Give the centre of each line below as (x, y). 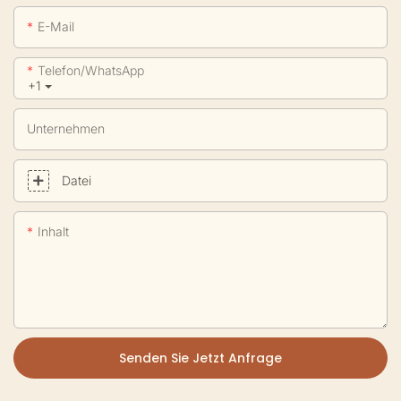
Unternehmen (66, 128)
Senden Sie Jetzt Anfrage (200, 358)
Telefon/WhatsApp (91, 70)
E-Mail (56, 26)
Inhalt (53, 231)
